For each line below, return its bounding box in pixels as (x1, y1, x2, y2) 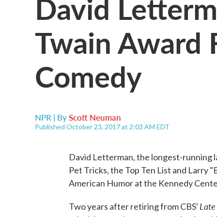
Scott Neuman (69, 111, 121, 123)
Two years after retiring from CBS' (69, 201, 200, 212)
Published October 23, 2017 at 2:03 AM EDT (35, 123, 170, 131)
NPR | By (35, 111, 69, 123)
